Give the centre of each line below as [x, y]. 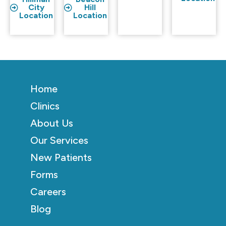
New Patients [61, 157]
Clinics [45, 106]
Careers [48, 192]
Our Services [59, 140]
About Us [52, 123]
